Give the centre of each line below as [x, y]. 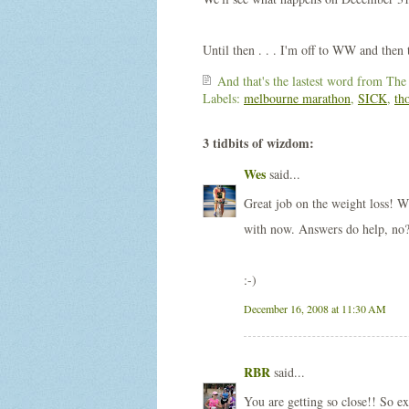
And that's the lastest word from [302, 81]
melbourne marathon [297, 98]
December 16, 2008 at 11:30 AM [315, 309]
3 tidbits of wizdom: [258, 143]
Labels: [223, 98]
